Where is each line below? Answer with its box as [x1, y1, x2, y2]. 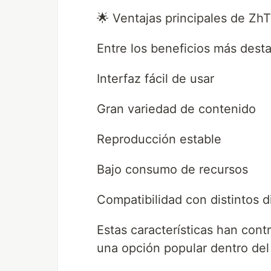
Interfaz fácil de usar [97, 71, 214, 87]
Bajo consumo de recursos [97, 162, 248, 177]
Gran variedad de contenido [97, 102, 256, 117]
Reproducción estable [97, 132, 221, 147]
